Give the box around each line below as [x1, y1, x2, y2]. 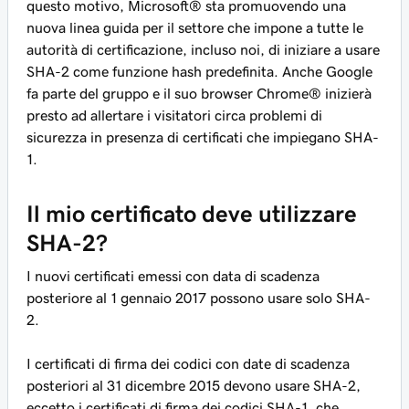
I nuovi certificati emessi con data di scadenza [26, 268, 320, 283]
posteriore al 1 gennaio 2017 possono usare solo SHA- [26, 290, 371, 305]
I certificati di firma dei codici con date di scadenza [26, 356, 350, 371]
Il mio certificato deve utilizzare [26, 202, 357, 225]
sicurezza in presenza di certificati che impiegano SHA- [26, 130, 379, 144]
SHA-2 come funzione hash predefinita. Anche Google [26, 64, 372, 79]
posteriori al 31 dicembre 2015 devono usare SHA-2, [26, 378, 361, 393]
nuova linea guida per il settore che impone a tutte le [26, 20, 363, 35]
